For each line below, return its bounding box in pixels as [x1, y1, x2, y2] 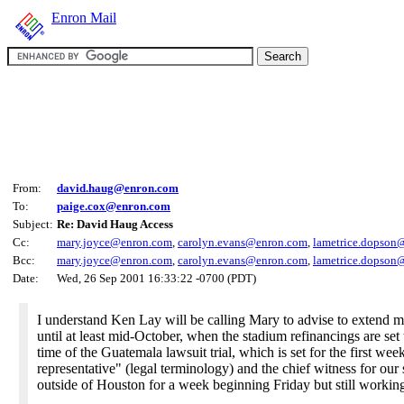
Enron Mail [51, 10, 116, 25]
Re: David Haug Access [57, 217, 173, 231]
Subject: [13, 217, 53, 231]
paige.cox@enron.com [57, 199, 170, 213]
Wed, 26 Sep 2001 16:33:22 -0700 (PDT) [57, 271, 256, 285]
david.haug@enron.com [57, 181, 179, 195]
